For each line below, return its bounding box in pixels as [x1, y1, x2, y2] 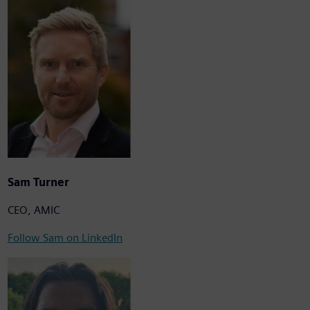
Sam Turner [7, 176, 69, 190]
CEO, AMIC [7, 203, 60, 217]
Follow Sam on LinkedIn [7, 231, 122, 245]
